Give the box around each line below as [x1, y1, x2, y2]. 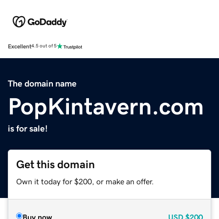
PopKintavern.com [8, 94, 204, 118]
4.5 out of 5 [31, 44, 57, 49]
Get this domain [16, 158, 95, 170]
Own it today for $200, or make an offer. [16, 177, 154, 185]
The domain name [8, 79, 77, 88]
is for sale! [8, 124, 48, 133]
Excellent [8, 43, 31, 49]
